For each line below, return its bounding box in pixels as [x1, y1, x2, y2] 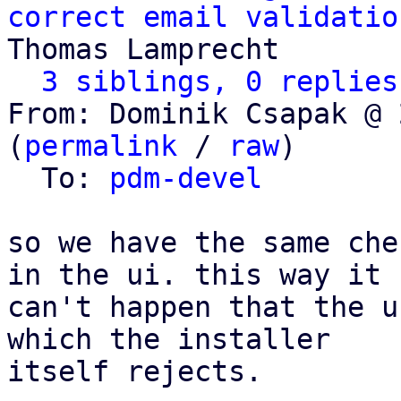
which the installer [7, 323, 330, 355]
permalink [24, 130, 177, 162]
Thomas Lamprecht [7, 33, 279, 65]
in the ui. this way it [7, 259, 381, 291]
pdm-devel [109, 162, 262, 194]
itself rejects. [7, 355, 262, 388]
